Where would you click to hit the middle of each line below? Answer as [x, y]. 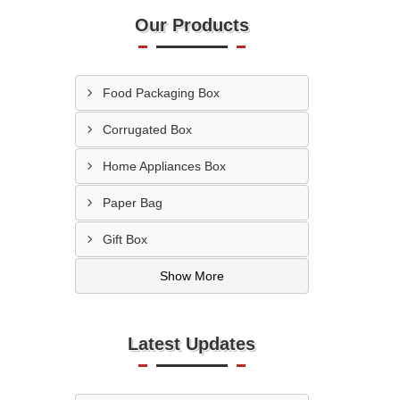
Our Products [192, 25]
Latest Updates [192, 344]
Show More [192, 276]
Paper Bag [132, 203]
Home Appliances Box [164, 166]
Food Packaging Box [161, 93]
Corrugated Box [147, 129]
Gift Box [125, 239]
